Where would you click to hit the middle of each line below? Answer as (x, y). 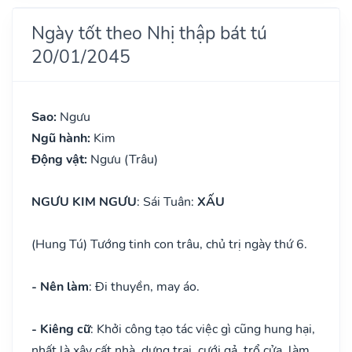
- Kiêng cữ (61, 329)
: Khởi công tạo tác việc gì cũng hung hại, (203, 329)
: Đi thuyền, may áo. (144, 286)
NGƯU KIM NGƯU (84, 202)
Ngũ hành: (62, 138)
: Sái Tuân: (167, 202)
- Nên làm (60, 286)
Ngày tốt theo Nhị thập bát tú (149, 33)
